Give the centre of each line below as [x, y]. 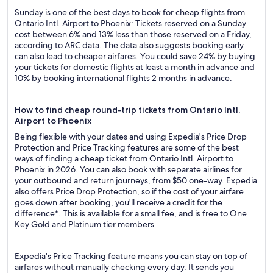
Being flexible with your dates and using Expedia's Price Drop [131, 136]
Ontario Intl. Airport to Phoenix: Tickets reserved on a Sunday [130, 23]
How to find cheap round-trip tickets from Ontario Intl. [127, 110]
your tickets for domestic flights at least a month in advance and [135, 67]
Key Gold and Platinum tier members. [86, 224]
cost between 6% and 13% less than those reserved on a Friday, [133, 34]
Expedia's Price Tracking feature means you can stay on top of [131, 256]
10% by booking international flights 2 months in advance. [123, 78]
